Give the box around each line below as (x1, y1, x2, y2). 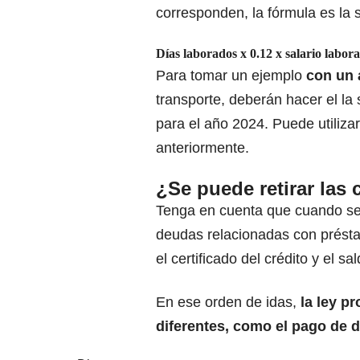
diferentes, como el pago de (156, 318, 347, 335)
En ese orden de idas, (156, 294, 301, 311)
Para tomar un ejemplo (156, 67, 306, 84)
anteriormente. (156, 140, 249, 157)
